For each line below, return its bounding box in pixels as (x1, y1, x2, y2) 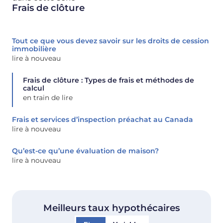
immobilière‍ (12, 44, 56, 54)
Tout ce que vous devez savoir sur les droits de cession (12, 36, 209, 46)
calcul (23, 84, 44, 93)
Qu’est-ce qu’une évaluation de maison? (12, 146, 159, 156)
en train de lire (23, 94, 73, 102)
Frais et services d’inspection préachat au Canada (12, 115, 193, 124)
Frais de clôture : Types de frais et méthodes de (23, 76, 194, 85)
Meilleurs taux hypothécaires (43, 202, 180, 214)
